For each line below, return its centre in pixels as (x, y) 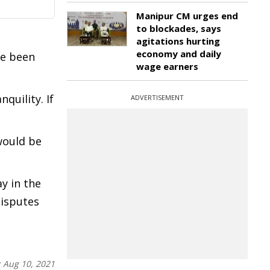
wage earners (167, 66)
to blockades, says (179, 28)
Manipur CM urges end (187, 16)
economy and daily (179, 54)
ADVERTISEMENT (157, 97)
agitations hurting (178, 41)
